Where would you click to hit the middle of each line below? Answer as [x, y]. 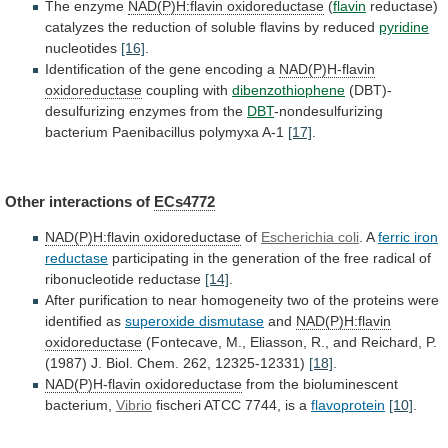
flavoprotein [348, 404]
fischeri [178, 404]
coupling [172, 90]
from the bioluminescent [320, 383]
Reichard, [391, 341]
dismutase [231, 320]
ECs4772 [184, 201]
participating [150, 257]
